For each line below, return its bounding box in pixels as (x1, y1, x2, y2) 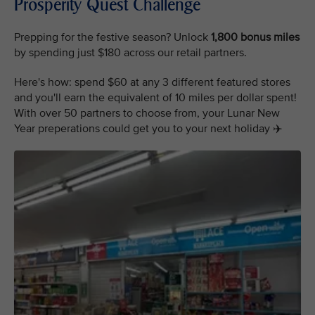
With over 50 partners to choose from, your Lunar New (14, 106, 280, 121)
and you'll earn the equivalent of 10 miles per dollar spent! (14, 91, 297, 105)
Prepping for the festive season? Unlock (14, 30, 211, 45)
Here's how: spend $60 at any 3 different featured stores (14, 75, 290, 90)
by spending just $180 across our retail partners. (14, 46, 247, 60)
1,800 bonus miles (211, 30, 300, 45)
